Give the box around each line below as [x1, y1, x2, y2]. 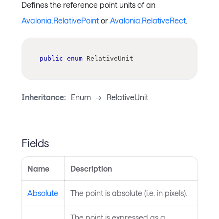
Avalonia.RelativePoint [22, 16, 99, 25]
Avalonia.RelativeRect [110, 16, 186, 25]
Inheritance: [22, 92, 66, 102]
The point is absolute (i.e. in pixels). [70, 188, 187, 198]
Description [70, 164, 112, 174]
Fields [22, 136, 49, 149]
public [40, 54, 63, 62]
